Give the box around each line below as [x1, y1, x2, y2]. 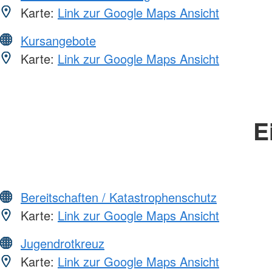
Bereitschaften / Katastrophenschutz [21, 188, 217, 206]
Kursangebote [21, 31, 96, 49]
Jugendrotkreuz [21, 234, 104, 252]
